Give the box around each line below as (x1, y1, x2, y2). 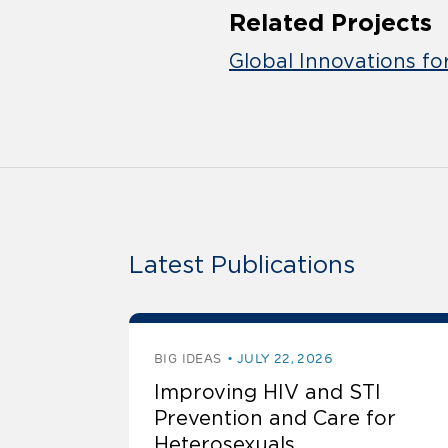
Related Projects (229, 9, 432, 37)
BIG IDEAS (154, 350, 222, 368)
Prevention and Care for (154, 407, 396, 430)
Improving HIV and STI (154, 381, 381, 404)
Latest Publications (129, 251, 355, 279)
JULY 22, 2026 (236, 350, 333, 368)
